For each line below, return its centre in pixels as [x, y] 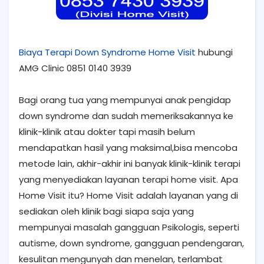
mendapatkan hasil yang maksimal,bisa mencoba [128, 148]
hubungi [214, 52]
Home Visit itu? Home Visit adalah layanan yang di [128, 195]
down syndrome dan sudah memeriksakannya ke [126, 116]
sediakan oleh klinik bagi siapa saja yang [106, 211]
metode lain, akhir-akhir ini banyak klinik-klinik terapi [130, 164]
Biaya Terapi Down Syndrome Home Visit [107, 52]
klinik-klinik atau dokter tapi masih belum [107, 132]
